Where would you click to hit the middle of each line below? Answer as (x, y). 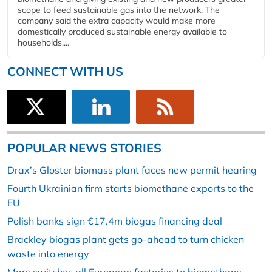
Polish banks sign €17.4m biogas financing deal (115, 221)
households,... (43, 42)
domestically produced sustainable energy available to (122, 32)
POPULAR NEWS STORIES (84, 148)
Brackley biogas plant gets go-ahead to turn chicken (126, 240)
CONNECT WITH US (65, 71)
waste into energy (48, 254)
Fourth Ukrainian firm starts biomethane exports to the (131, 189)
